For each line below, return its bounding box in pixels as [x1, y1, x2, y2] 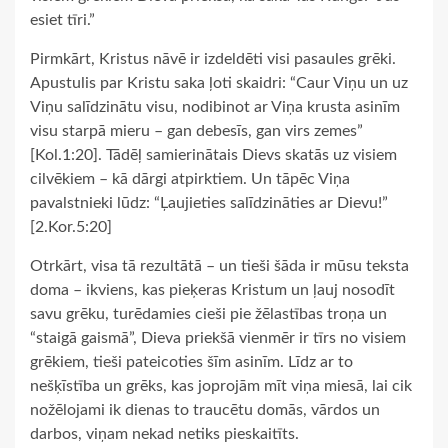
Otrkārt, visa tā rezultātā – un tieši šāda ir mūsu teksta [30, 257, 409, 274]
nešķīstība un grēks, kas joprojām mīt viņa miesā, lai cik [30, 377, 412, 394]
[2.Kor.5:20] [30, 218, 112, 235]
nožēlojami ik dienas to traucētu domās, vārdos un [30, 401, 380, 418]
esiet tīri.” [30, 11, 95, 28]
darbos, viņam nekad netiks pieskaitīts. [30, 425, 299, 442]
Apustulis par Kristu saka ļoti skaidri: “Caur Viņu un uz [30, 74, 408, 91]
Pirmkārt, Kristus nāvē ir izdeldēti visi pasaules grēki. [30, 50, 396, 67]
